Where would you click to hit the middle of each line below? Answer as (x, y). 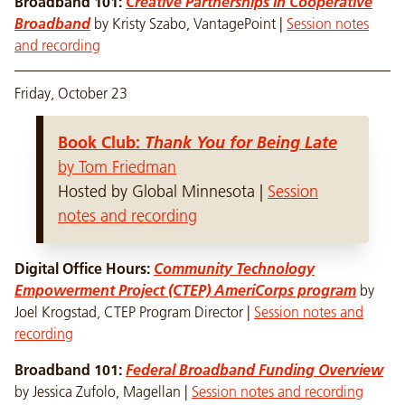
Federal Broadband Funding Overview (254, 370)
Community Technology (234, 268)
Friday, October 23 (71, 93)
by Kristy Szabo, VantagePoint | (188, 24)
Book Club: (101, 142)
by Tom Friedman (117, 167)
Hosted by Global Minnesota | (163, 192)
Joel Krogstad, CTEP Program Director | (134, 312)
